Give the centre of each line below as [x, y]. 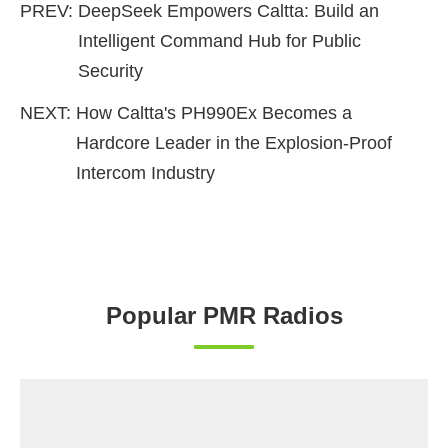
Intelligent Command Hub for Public [219, 41]
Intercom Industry [145, 173]
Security [110, 71]
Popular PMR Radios [224, 316]
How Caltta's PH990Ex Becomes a [214, 113]
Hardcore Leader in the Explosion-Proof [234, 143]
